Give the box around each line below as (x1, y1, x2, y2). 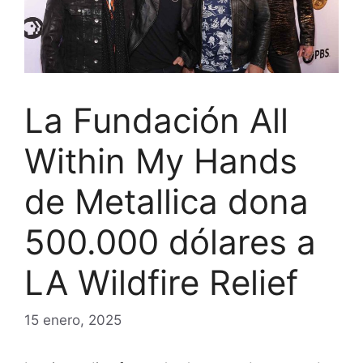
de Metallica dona (24, 181, 309, 223)
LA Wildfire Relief (24, 262, 298, 304)
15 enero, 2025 (24, 311, 122, 328)
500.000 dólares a (24, 221, 316, 263)
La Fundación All (24, 100, 288, 142)
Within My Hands (24, 140, 297, 182)
